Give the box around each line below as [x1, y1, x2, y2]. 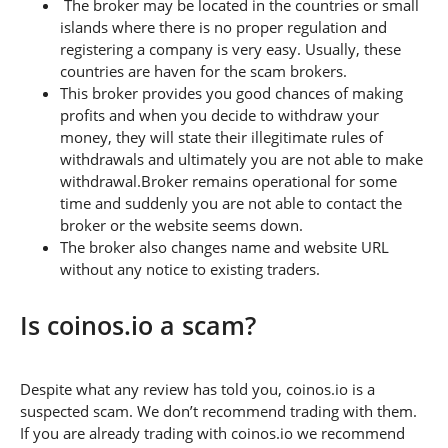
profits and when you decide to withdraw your [60, 104, 379, 125]
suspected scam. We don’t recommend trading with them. [20, 400, 417, 421]
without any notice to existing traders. [60, 258, 320, 279]
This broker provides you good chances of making [60, 82, 403, 103]
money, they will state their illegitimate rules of [60, 126, 383, 147]
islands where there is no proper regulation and [60, 16, 387, 37]
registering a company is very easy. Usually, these [60, 38, 401, 59]
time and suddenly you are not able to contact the [60, 192, 402, 213]
